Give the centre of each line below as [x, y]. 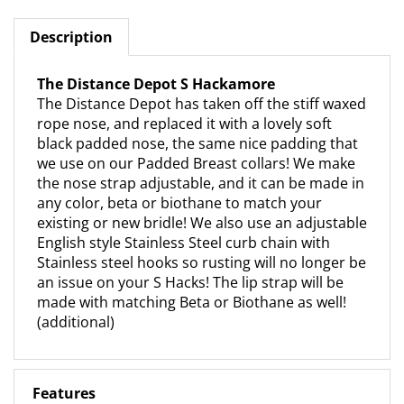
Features [64, 376]
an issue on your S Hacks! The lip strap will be [190, 266]
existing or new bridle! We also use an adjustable [202, 206]
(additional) [76, 305]
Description [71, 20]
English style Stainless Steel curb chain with [184, 226]
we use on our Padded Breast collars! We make [196, 147]
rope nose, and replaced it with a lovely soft [184, 107]
